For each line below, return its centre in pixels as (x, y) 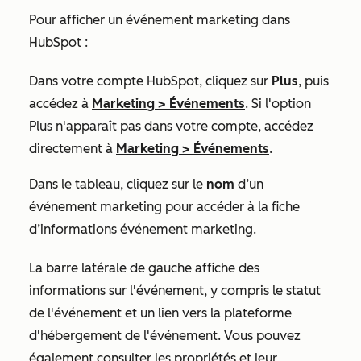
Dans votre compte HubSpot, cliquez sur (150, 81)
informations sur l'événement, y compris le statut (175, 291)
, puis (313, 81)
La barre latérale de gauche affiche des (144, 268)
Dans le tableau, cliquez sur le (118, 185)
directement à (73, 149)
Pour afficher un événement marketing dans (160, 20)
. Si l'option (278, 104)
